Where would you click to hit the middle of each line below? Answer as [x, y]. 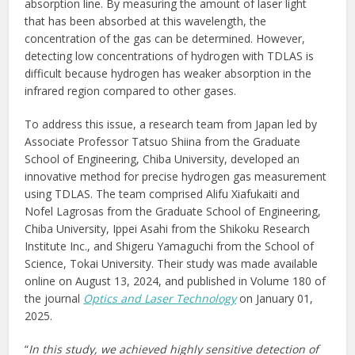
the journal [54, 299]
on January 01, [275, 299]
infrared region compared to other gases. [131, 91]
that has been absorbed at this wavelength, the [146, 21]
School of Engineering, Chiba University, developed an [162, 159]
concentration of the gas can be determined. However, [165, 39]
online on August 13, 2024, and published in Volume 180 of [176, 281]
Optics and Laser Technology [160, 299]
